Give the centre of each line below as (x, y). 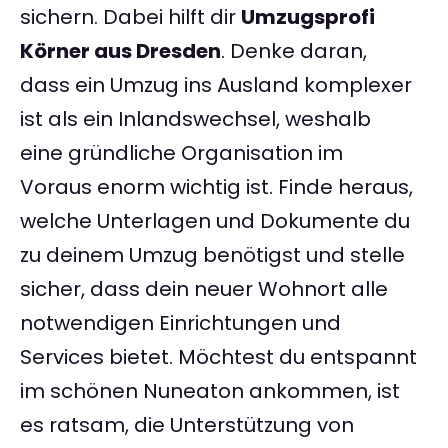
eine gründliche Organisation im (181, 153)
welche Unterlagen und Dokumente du (215, 221)
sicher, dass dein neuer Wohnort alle (204, 289)
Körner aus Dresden (120, 51)
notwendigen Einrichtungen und (180, 323)
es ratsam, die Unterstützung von (187, 425)
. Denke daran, (294, 51)
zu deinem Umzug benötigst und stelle (212, 255)
